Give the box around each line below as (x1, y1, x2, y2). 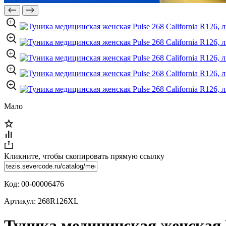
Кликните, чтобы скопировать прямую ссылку (4, 152, 164, 160)
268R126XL (38, 197, 79, 205)
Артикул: (4, 197, 38, 205)
